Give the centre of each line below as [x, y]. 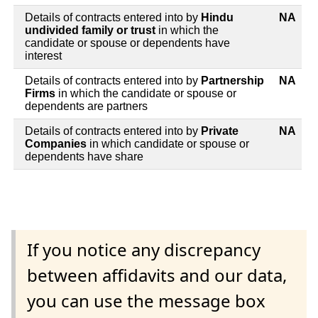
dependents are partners [86, 106]
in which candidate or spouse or [169, 143]
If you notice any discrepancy [144, 249]
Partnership [232, 80]
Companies [57, 143]
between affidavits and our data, [157, 275]
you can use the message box [146, 300]
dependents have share [84, 156]
